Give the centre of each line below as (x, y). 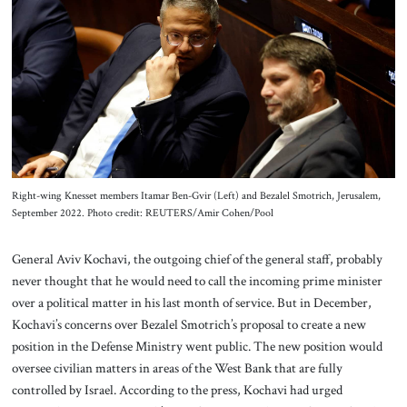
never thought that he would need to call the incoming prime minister (197, 281)
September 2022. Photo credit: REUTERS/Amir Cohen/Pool (142, 213)
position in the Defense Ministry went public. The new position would (197, 347)
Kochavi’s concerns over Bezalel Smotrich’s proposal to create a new (189, 325)
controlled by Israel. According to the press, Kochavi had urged (177, 390)
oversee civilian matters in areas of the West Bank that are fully (177, 368)
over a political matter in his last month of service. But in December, (191, 303)
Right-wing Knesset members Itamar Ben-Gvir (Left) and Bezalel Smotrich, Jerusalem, (196, 195)
